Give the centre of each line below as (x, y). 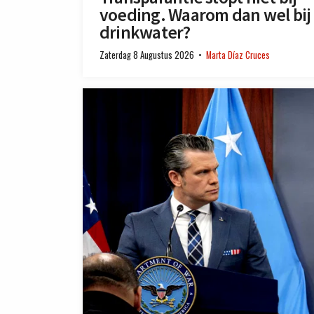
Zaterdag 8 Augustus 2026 (147, 55)
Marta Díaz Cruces (238, 55)
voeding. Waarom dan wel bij (205, 14)
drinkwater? (145, 32)
